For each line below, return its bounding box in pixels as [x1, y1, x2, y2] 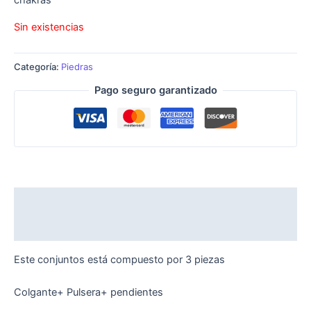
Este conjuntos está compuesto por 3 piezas [14, 253, 225, 266]
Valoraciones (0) [14, 221, 96, 234]
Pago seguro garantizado [94, 84, 217, 97]
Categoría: [14, 60, 61, 72]
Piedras [61, 60, 93, 72]
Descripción [14, 194, 74, 208]
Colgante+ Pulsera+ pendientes [14, 286, 163, 299]
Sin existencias [14, 20, 84, 33]
